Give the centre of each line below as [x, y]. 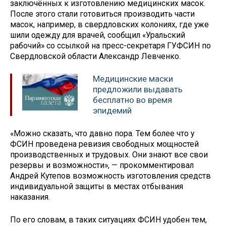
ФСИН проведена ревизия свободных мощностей [104, 144]
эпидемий [112, 111]
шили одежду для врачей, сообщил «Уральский [98, 35]
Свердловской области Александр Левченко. [95, 56]
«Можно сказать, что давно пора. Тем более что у [102, 133]
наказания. [30, 197]
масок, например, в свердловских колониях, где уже [109, 25]
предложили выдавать [138, 90]
